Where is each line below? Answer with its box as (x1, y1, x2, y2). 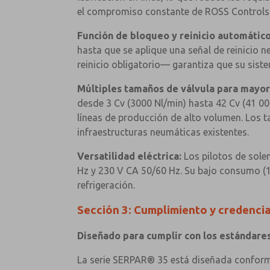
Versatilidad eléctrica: (77, 150, 181, 162)
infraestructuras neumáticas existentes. (77, 126, 249, 137)
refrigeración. (77, 179, 135, 190)
